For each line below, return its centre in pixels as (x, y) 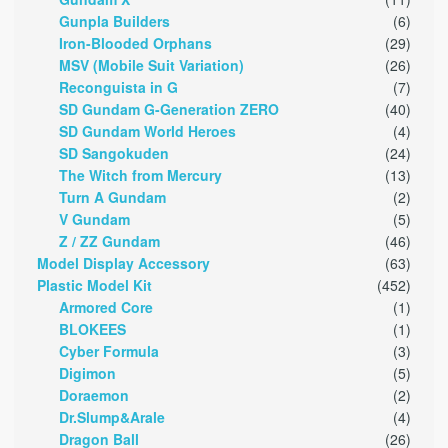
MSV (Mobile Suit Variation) (152, 65)
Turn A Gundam (113, 197)
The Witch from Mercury (141, 175)
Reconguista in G (119, 87)
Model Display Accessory (123, 263)
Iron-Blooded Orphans (136, 43)
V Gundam (95, 219)
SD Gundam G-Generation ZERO (169, 109)
